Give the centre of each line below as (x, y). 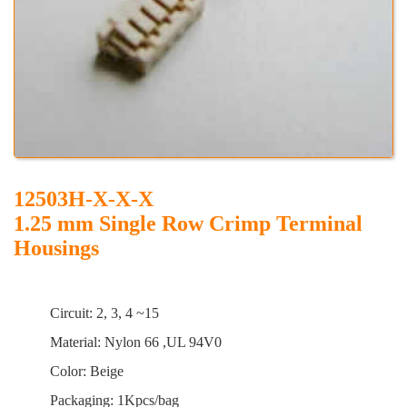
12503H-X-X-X (84, 199)
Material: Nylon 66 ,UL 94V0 (118, 342)
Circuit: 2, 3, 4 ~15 (103, 313)
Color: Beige (69, 371)
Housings (56, 248)
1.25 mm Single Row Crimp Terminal (188, 223)
